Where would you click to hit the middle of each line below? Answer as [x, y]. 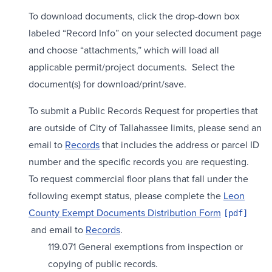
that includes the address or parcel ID [179, 145]
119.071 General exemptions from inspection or [145, 247]
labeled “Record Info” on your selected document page [145, 33]
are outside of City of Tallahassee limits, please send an [145, 128]
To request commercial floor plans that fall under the [138, 179]
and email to [57, 230]
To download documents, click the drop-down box [134, 16]
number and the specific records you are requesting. [139, 162]
